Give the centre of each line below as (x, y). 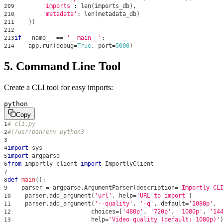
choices (63, 211)
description (156, 187)
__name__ (39, 38)
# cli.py (21, 124)
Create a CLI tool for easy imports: (58, 87)
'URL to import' (163, 195)
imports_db (112, 6)
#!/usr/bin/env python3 (46, 132)
